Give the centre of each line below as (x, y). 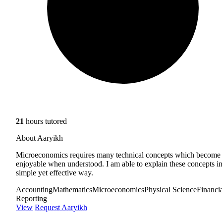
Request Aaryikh (61, 207)
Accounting (34, 189)
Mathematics (72, 189)
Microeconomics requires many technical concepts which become (118, 155)
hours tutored (45, 121)
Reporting (31, 198)
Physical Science (170, 189)
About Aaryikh (39, 138)
